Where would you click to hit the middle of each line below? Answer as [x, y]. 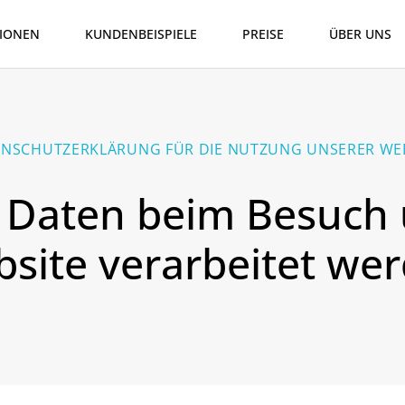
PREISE [263, 34]
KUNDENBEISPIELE [141, 34]
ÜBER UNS [360, 34]
